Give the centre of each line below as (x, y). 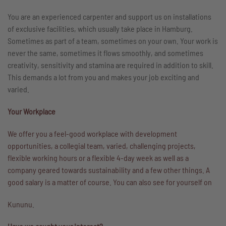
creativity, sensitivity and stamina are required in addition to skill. (110, 65)
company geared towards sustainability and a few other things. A (109, 170)
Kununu (20, 204)
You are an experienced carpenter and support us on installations (109, 16)
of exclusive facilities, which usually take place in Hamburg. (100, 29)
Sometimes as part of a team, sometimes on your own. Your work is (113, 41)
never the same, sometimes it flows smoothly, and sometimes (105, 53)
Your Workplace (32, 111)
